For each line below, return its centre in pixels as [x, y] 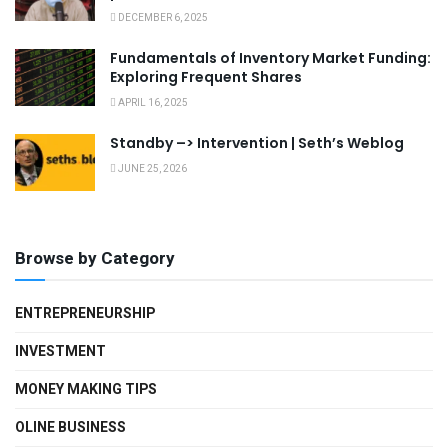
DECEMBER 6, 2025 [162, 18]
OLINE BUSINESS [70, 428]
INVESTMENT [60, 352]
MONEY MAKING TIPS [86, 390]
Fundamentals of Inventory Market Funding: [270, 58]
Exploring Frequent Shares [206, 77]
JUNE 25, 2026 [151, 169]
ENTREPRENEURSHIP [85, 314]
